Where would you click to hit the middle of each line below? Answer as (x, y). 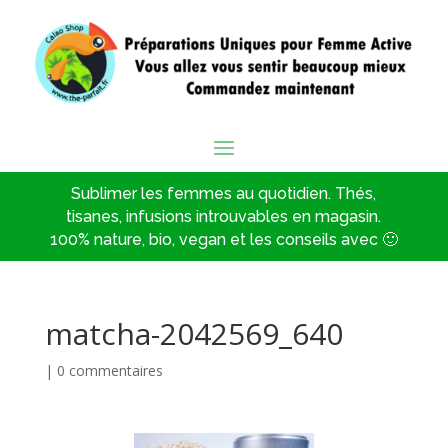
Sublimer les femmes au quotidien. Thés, (224, 193)
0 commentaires (109, 370)
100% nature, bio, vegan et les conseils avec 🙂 (223, 239)
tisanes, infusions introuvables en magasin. (224, 216)
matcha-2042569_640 (193, 333)
